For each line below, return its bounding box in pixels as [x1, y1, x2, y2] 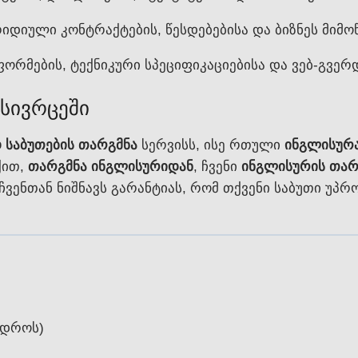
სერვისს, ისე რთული [137, 137, 284, 153]
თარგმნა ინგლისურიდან [28, 158, 193, 174]
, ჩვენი [193, 158, 241, 174]
